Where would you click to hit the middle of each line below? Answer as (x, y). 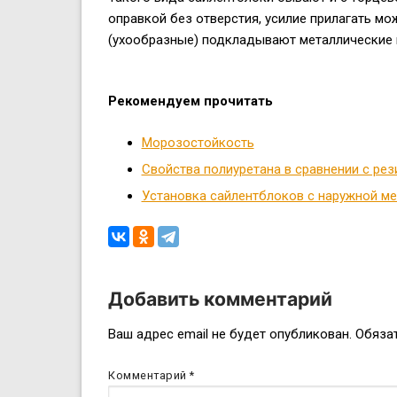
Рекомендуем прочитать (191, 101)
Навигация (179, 342)
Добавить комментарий (220, 298)
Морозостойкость (198, 142)
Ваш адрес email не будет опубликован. (230, 335)
